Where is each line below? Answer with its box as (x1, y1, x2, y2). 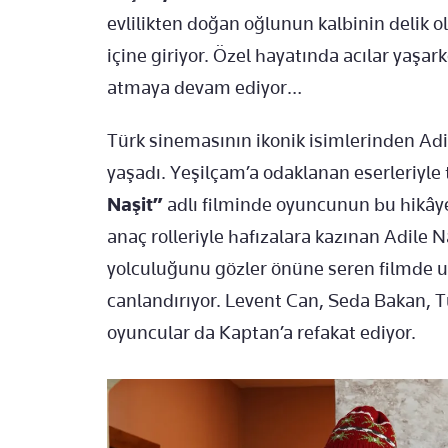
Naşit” (107, 193, 163, 217)
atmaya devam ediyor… (107, 76, 302, 100)
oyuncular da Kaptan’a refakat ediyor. (107, 321, 416, 345)
